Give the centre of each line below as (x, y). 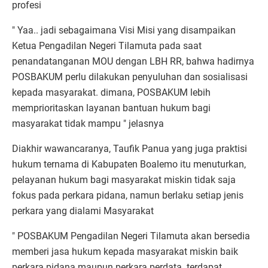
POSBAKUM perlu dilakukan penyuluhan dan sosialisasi (130, 77)
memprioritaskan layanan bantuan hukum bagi (111, 108)
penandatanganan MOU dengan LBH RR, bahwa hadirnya (133, 62)
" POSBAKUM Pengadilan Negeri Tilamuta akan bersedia (131, 236)
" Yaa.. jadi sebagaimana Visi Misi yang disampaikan (124, 31)
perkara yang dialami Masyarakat (84, 211)
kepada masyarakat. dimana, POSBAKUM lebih (111, 93)
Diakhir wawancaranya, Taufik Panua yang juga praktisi (130, 149)
